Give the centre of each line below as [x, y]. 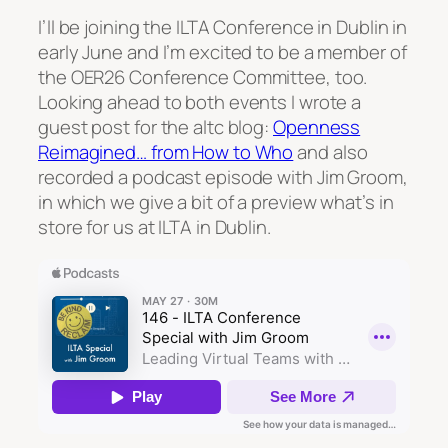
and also [330, 152]
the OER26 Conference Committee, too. [203, 77]
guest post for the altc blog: [155, 127]
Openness [317, 127]
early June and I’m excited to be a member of [222, 52]
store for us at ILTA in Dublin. [154, 227]
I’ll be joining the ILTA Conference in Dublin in [223, 27]
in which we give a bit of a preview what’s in [216, 202]
